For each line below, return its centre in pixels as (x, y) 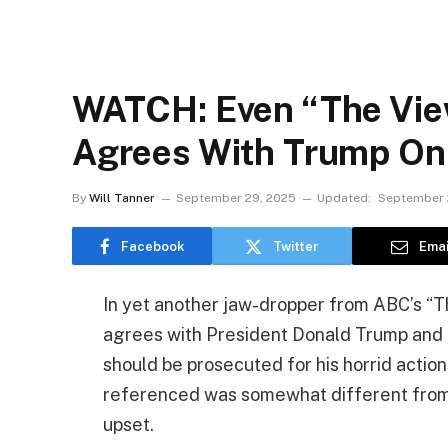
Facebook (152, 246)
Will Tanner (122, 198)
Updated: (344, 198)
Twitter (296, 246)
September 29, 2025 (236, 198)
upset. (128, 424)
